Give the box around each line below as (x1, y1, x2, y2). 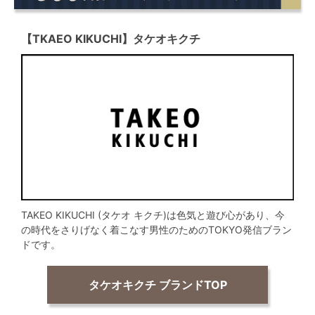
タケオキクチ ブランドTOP (88, 277, 227, 292)
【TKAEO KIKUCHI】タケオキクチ (21, 32, 200, 46)
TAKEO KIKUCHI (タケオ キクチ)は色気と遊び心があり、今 (21, 208, 285, 221)
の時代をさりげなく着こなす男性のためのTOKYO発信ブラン (21, 223, 292, 236)
